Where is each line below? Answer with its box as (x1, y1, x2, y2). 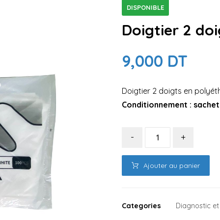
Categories (122, 201, 162, 210)
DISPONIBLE (127, 3, 165, 11)
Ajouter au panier (143, 161, 200, 170)
